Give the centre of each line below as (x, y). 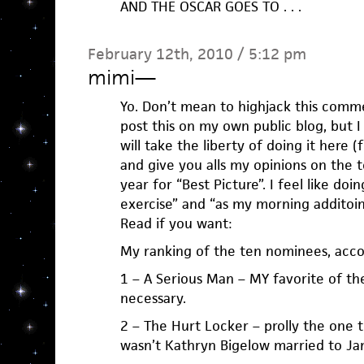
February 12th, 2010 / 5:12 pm (197, 54)
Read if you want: (175, 224)
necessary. (153, 299)
